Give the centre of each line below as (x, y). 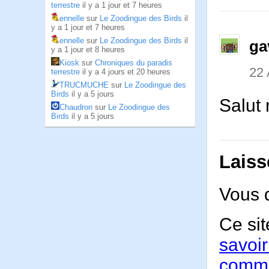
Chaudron (76, 107)
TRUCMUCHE (84, 85)
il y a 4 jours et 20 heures (126, 72)
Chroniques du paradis (134, 63)
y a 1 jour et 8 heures (88, 50)
